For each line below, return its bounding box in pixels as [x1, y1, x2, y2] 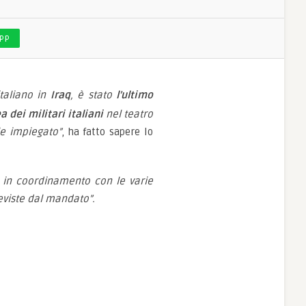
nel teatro [102, 108, 154, 120]
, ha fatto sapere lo [61, 126, 154, 138]
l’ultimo [116, 89, 154, 101]
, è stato [70, 89, 117, 101]
